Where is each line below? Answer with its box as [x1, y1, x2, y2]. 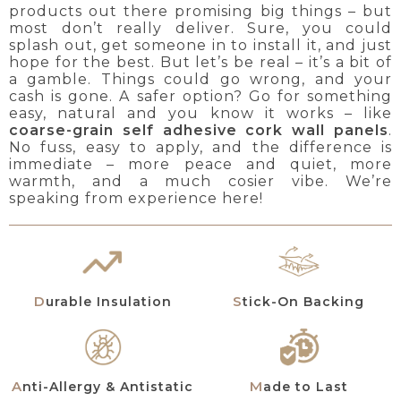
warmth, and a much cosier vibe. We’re [9, 172, 392, 190]
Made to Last [262, 378, 348, 395]
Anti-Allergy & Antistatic [22, 378, 193, 395]
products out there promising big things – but [9, 2, 392, 20]
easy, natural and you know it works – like [9, 104, 392, 122]
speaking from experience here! [9, 189, 263, 207]
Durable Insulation [45, 293, 172, 310]
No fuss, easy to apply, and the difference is [9, 138, 392, 156]
